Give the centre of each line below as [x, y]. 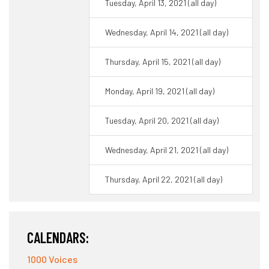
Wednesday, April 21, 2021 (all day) [165, 150]
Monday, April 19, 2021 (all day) [158, 91]
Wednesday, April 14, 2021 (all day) [165, 32]
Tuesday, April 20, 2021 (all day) [160, 120]
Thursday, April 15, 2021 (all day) [161, 62]
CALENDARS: [58, 237]
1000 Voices [52, 259]
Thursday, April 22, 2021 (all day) [162, 179]
